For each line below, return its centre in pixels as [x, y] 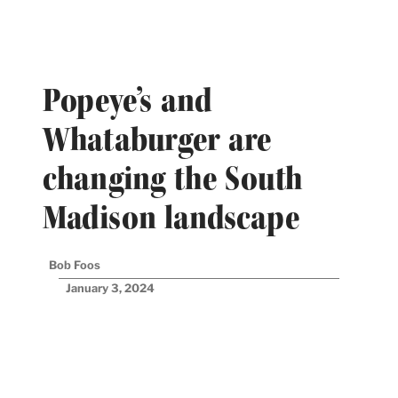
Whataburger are [156, 140]
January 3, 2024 [110, 289]
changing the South [173, 179]
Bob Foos [74, 266]
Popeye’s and [127, 101]
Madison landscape [171, 218]
